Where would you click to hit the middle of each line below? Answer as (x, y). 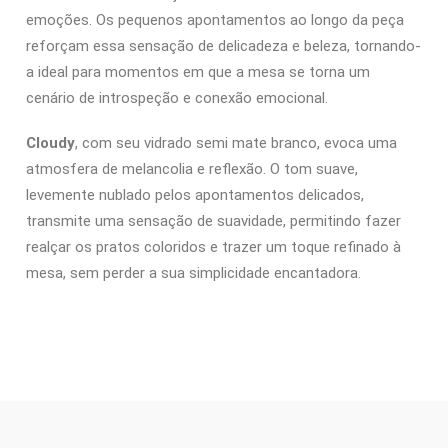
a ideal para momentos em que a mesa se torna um (198, 71)
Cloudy (50, 143)
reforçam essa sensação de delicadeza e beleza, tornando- (223, 45)
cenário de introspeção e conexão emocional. (177, 97)
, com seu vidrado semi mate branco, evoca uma (236, 143)
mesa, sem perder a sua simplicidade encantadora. (193, 273)
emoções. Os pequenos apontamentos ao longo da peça (215, 19)
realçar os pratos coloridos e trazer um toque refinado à (213, 247)
